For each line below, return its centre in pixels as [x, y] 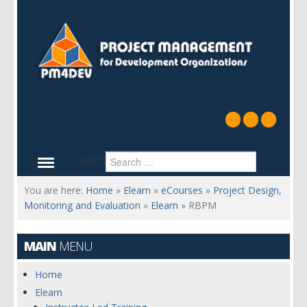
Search [89, 159]
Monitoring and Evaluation [82, 205]
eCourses [182, 190]
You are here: [55, 190]
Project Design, [247, 190]
